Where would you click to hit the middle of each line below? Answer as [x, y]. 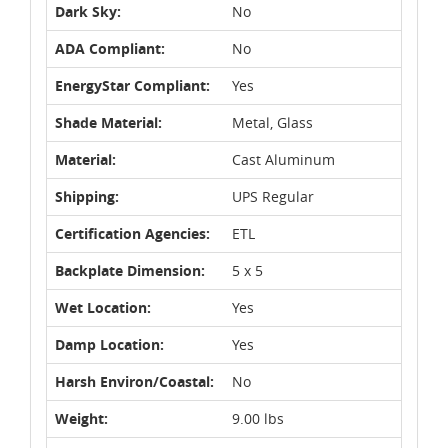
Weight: [81, 418]
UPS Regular [273, 196]
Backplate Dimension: [130, 270]
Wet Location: [103, 307]
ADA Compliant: [110, 48]
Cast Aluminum [283, 159]
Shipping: [87, 196]
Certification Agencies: [132, 233]
